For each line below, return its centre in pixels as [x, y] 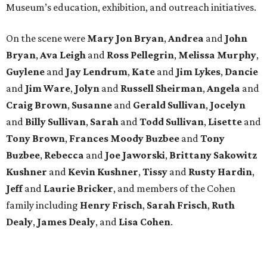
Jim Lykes [198, 71]
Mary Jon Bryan [125, 38]
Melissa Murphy [217, 55]
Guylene [26, 71]
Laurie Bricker [78, 188]
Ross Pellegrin [140, 55]
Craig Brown [37, 105]
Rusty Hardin [220, 171]
